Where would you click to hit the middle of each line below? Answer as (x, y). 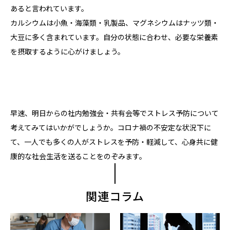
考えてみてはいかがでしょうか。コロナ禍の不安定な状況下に (111, 128)
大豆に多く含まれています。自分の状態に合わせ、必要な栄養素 (114, 37)
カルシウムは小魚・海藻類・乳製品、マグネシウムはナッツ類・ (114, 23)
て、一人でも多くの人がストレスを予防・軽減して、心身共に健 (114, 142)
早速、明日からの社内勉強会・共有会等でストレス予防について (114, 113)
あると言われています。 (49, 8)
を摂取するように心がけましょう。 (68, 52)
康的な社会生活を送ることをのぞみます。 (78, 156)
